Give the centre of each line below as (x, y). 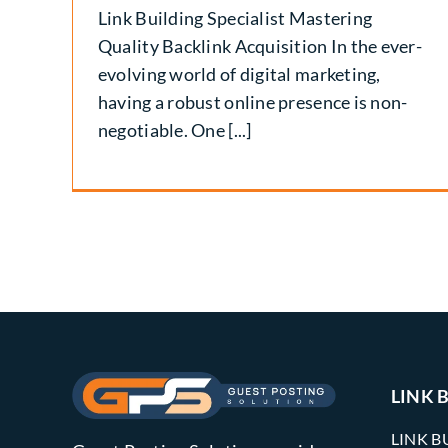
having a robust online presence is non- (252, 101)
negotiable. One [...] (174, 129)
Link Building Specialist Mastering (235, 17)
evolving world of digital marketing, (239, 73)
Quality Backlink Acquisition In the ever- (260, 45)
